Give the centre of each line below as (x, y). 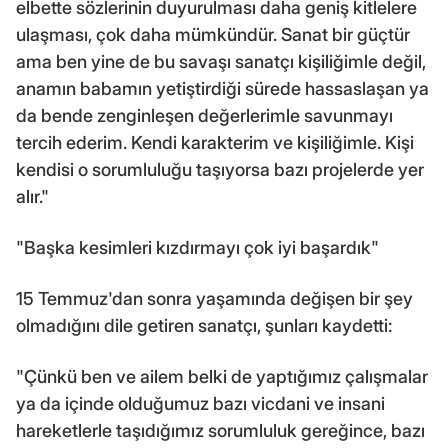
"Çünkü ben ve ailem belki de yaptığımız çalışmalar (222, 376)
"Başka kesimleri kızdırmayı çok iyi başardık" (197, 247)
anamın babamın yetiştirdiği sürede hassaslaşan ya (222, 88)
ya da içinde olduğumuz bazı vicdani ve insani (200, 403)
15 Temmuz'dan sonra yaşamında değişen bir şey (214, 298)
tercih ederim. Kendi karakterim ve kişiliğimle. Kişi (215, 142)
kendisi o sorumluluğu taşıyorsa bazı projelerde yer (220, 169)
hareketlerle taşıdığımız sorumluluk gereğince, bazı (220, 430)
